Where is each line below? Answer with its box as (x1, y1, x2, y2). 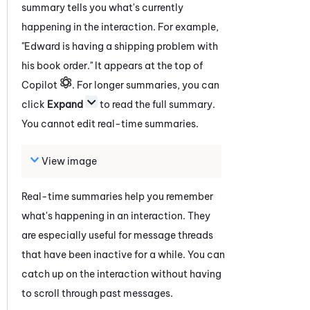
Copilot (21, 78, 60, 91)
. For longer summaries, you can (72, 78, 219, 91)
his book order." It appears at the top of (21, 59, 203, 72)
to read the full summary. (98, 98, 215, 111)
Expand (47, 98, 83, 111)
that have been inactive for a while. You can (21, 248, 225, 261)
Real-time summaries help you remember (21, 190, 213, 203)
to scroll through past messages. (21, 286, 173, 300)
